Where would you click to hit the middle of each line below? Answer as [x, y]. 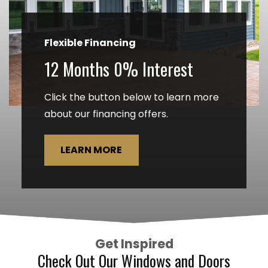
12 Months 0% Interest [118, 69]
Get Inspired [134, 243]
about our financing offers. [106, 114]
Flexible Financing [90, 43]
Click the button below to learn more [131, 98]
